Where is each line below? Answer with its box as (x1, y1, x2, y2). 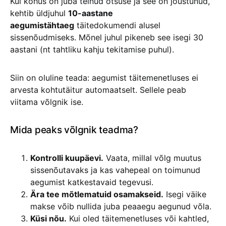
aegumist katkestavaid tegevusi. (30, 177, 153, 187)
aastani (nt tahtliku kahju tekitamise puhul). (10, 44, 174, 54)
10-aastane (68, 8, 113, 18)
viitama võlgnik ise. (10, 97, 83, 107)
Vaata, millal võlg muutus (103, 153, 201, 163)
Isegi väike (163, 189, 206, 199)
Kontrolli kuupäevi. (30, 153, 103, 163)
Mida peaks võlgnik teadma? (10, 124, 138, 136)
